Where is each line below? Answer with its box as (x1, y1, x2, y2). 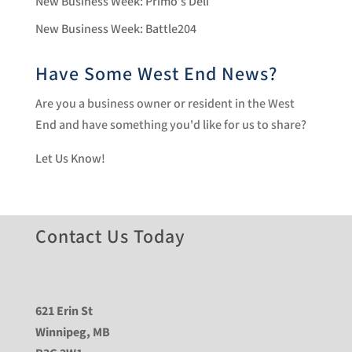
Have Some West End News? (35, 61, 277, 86)
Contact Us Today (35, 225, 185, 250)
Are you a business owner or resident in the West (35, 95, 295, 112)
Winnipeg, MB (35, 324, 110, 342)
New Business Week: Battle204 (35, 20, 196, 38)
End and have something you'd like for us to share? (35, 116, 306, 134)
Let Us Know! (35, 150, 105, 167)
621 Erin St (35, 303, 93, 321)
